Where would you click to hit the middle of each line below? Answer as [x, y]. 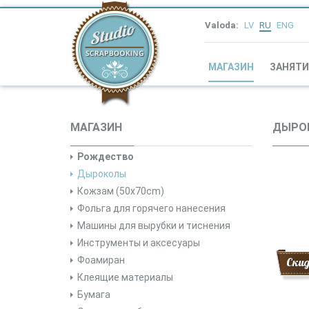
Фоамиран [101, 260]
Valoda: [222, 25]
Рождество [106, 157]
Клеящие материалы [125, 277]
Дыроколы [102, 174]
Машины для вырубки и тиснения [154, 226]
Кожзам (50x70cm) [121, 191]
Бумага [94, 295]
